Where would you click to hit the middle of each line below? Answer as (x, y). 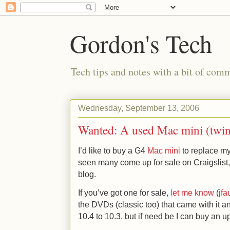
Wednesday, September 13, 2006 (139, 108)
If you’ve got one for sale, (124, 193)
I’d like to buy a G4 (113, 150)
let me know (192, 193)
